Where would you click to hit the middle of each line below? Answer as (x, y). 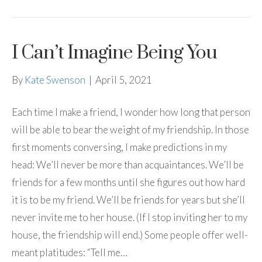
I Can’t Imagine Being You (114, 53)
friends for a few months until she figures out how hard (128, 182)
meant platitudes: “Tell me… (70, 252)
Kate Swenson (55, 80)
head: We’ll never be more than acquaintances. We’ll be (128, 164)
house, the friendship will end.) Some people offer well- (130, 235)
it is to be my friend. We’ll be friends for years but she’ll (128, 199)
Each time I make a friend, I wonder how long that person (131, 112)
